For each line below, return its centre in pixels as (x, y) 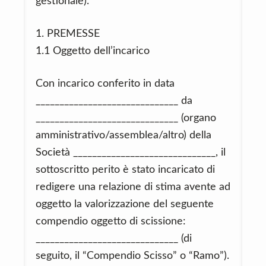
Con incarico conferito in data (105, 84)
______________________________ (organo (126, 118)
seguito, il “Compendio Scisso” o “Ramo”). (132, 256)
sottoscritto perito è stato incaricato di (125, 170)
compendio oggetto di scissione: (111, 221)
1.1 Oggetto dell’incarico (93, 51)
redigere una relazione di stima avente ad (133, 187)
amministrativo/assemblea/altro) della (123, 135)
